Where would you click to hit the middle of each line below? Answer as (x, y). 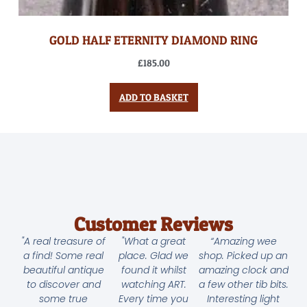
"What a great (153, 242)
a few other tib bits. (243, 285)
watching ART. (153, 285)
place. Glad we (153, 256)
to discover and (63, 285)
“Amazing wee (243, 242)
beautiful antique (63, 270)
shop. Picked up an (244, 256)
